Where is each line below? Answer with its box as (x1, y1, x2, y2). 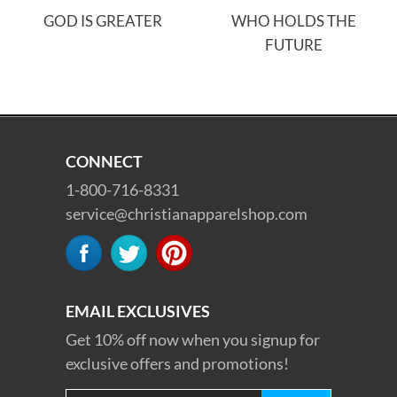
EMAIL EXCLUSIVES (66, 301, 210, 321)
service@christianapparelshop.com (66, 204, 307, 223)
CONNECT (66, 152, 143, 171)
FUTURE (265, 35, 323, 54)
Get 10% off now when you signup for (66, 330, 320, 349)
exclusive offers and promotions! (66, 354, 289, 373)
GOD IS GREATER (43, 11, 163, 30)
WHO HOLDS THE (231, 11, 357, 30)
